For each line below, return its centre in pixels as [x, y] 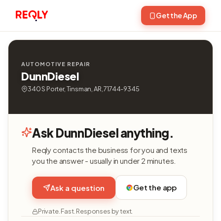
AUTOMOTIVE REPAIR [56, 64]
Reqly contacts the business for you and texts [110, 150]
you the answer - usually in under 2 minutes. [104, 161]
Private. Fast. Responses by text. [86, 211]
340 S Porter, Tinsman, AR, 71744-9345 [84, 89]
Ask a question [77, 187]
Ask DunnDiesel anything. [103, 133]
